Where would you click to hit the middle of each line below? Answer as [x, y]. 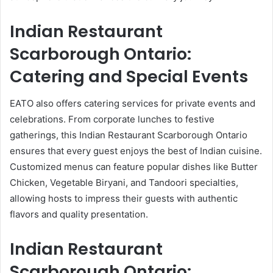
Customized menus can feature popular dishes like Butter [134, 167]
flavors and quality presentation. [79, 214]
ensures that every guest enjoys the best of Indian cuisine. [136, 151]
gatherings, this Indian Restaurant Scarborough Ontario [129, 135]
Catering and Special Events [129, 76]
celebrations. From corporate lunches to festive [112, 119]
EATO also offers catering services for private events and [133, 104]
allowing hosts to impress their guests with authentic [124, 199]
